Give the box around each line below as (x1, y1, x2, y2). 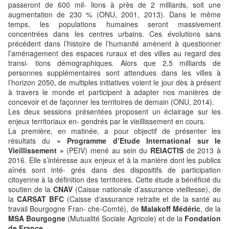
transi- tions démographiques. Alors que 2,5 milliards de (8, 57, 221, 68)
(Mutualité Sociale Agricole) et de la (65, 213, 185, 223)
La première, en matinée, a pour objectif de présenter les (8, 125, 221, 136)
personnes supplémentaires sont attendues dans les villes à (8, 67, 221, 78)
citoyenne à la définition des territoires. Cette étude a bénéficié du (8, 174, 221, 185)
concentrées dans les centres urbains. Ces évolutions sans (8, 28, 221, 39)
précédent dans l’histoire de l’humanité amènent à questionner (8, 38, 221, 49)
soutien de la (8, 184, 53, 194)
